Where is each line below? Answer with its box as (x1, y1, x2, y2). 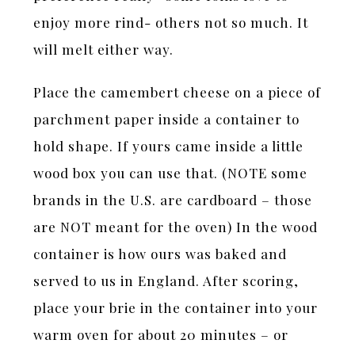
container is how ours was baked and (33, 245, 288, 263)
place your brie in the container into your (33, 299, 319, 317)
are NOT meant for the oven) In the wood (33, 218, 319, 236)
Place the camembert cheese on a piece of (33, 83, 322, 101)
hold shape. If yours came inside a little (33, 137, 304, 155)
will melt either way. (33, 40, 174, 59)
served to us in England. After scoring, (33, 272, 300, 290)
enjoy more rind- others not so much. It (33, 13, 309, 32)
